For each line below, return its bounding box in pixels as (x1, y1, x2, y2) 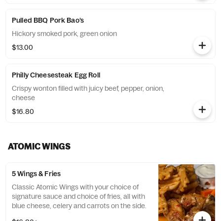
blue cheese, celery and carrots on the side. (12, 201, 147, 210)
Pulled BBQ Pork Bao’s (12, 16, 84, 25)
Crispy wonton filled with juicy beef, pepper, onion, (12, 84, 164, 93)
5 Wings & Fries (12, 169, 61, 178)
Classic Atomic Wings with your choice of (12, 183, 139, 191)
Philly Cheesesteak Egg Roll (12, 71, 100, 79)
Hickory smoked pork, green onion (12, 29, 117, 38)
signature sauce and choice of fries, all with (12, 192, 145, 201)
